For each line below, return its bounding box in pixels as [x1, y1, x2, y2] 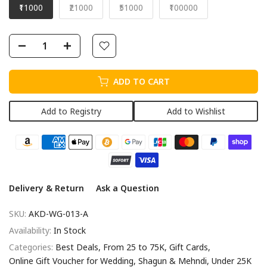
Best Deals [55, 241, 98, 253]
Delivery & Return [9, 182, 84, 194]
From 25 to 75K [103, 241, 164, 253]
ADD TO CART [113, 75, 170, 87]
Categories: [9, 241, 55, 253]
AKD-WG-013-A [29, 207, 88, 219]
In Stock [54, 224, 86, 236]
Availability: [9, 224, 54, 236]
